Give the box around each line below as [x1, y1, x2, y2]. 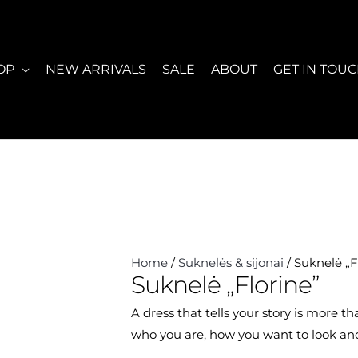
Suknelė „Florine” [131, 270, 320, 300]
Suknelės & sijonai [178, 255, 284, 271]
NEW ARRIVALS [45, 62, 146, 77]
